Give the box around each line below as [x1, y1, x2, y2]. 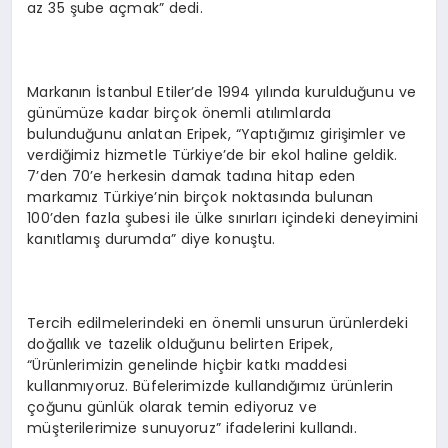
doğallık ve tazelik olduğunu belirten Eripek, [27, 333, 333, 354]
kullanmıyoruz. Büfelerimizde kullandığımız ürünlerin [27, 375, 394, 396]
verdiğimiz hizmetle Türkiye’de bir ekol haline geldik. [27, 144, 397, 165]
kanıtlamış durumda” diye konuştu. [27, 228, 276, 249]
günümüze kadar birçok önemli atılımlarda [27, 102, 332, 123]
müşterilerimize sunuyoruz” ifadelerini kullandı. [27, 417, 357, 438]
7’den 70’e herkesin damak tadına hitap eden [27, 165, 356, 186]
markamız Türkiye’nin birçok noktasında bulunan [27, 186, 374, 207]
